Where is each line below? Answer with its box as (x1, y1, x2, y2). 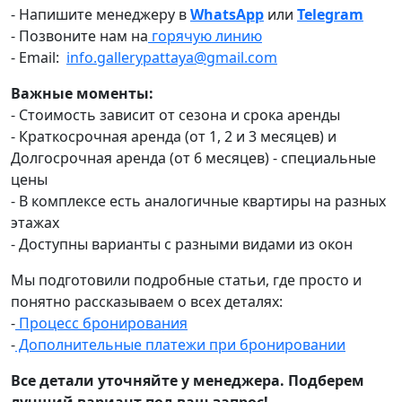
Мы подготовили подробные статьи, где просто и (11, 270, 362, 291)
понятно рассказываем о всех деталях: (11, 292, 283, 312)
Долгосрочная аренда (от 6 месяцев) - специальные (11, 148, 376, 169)
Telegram (297, 4, 363, 25)
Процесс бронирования (15, 313, 188, 334)
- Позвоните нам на (11, 26, 148, 47)
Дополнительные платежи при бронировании (15, 335, 345, 355)
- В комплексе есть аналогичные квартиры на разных (11, 191, 386, 212)
